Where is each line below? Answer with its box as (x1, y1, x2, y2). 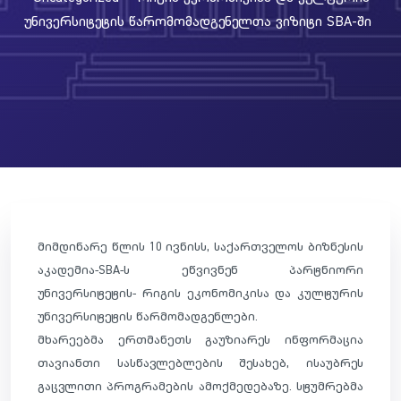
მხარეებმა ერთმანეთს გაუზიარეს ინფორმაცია (38, 330, 363, 347)
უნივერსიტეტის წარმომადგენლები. (38, 307, 258, 324)
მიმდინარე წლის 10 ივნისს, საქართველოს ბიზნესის (38, 237, 363, 254)
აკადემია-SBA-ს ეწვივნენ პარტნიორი (38, 260, 363, 277)
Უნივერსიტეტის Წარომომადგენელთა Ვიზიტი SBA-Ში (24, 11, 371, 30)
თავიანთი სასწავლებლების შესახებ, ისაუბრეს (38, 354, 363, 371)
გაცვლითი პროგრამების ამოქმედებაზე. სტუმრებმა (38, 377, 363, 394)
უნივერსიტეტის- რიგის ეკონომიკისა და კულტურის (38, 284, 363, 301)
